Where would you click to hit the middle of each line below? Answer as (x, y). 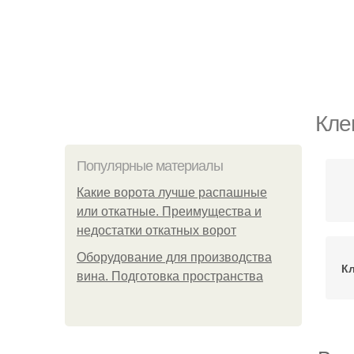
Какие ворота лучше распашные (172, 192)
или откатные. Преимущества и (169, 211)
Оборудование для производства (174, 257)
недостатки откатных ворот (156, 230)
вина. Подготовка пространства (170, 276)
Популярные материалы (150, 166)
